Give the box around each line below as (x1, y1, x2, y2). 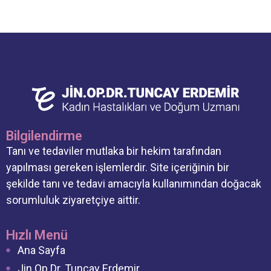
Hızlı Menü (6, 227, 68, 243)
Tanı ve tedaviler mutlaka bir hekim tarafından (6, 145, 221, 157)
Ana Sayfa (17, 244, 65, 257)
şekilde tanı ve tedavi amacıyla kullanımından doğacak (6, 177, 261, 190)
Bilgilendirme (6, 128, 82, 143)
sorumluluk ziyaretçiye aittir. (6, 194, 140, 206)
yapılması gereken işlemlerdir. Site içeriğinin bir (6, 161, 229, 174)
